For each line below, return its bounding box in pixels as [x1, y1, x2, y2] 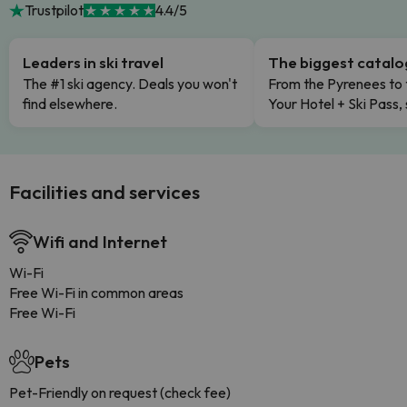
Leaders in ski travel [23, 53, 164, 72]
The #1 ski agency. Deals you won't [23, 74, 237, 93]
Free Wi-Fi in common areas [9, 283, 184, 302]
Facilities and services [9, 180, 200, 203]
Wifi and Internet [33, 231, 167, 253]
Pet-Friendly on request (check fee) [9, 383, 231, 402]
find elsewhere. [23, 94, 117, 113]
